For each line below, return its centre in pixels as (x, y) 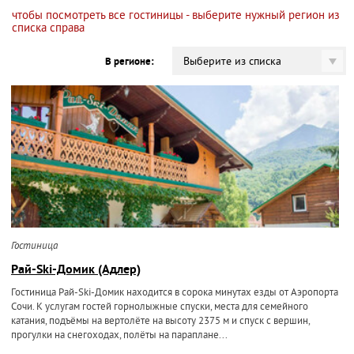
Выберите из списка (232, 62)
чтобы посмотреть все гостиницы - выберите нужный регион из (176, 16)
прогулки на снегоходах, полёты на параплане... (119, 336)
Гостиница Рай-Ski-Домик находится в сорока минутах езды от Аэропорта (174, 293)
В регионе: (129, 62)
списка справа (48, 29)
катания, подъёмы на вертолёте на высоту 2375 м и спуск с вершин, (160, 322)
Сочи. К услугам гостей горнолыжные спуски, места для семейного (159, 307)
